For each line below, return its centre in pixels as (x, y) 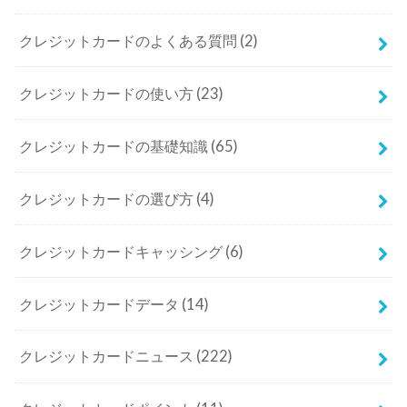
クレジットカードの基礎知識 (115, 146)
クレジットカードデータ (101, 304)
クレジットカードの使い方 (108, 93)
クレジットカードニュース (108, 357)
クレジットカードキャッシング (123, 251)
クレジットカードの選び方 (108, 199)
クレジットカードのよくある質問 (130, 40)
